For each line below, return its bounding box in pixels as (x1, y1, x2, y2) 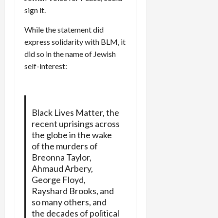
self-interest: (24, 61, 67, 71)
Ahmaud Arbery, (31, 163, 93, 174)
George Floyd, (31, 174, 86, 185)
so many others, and (31, 197, 107, 208)
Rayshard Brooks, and (31, 185, 114, 197)
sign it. (24, 5, 46, 15)
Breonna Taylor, (31, 152, 91, 163)
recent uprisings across (31, 118, 120, 129)
